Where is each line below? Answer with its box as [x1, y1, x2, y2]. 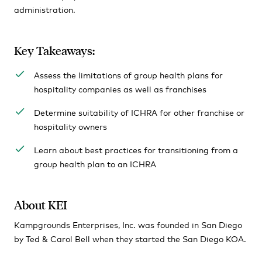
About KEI [14, 197, 67, 212]
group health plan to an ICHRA [33, 158, 156, 169]
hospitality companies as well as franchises [33, 83, 206, 94]
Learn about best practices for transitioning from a [33, 144, 238, 155]
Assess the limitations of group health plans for [33, 69, 223, 80]
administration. [14, 4, 75, 15]
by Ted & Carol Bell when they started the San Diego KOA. [14, 233, 246, 244]
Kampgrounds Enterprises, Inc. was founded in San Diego [14, 219, 242, 230]
